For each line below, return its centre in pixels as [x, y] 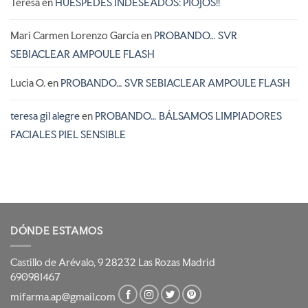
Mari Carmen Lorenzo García [75, 36]
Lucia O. [28, 84]
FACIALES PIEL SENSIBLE [68, 135]
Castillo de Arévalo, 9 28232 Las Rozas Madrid [113, 263]
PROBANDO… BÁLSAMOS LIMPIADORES [188, 117]
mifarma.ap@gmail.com [64, 297]
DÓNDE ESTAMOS [57, 231]
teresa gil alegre [45, 117]
